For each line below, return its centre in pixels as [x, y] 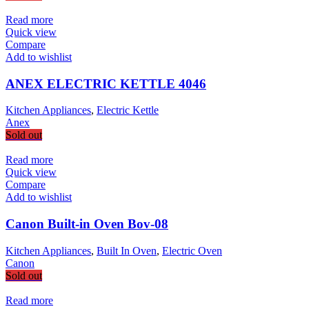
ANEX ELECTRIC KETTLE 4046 [106, 83]
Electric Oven [192, 250]
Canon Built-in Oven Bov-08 [87, 224]
